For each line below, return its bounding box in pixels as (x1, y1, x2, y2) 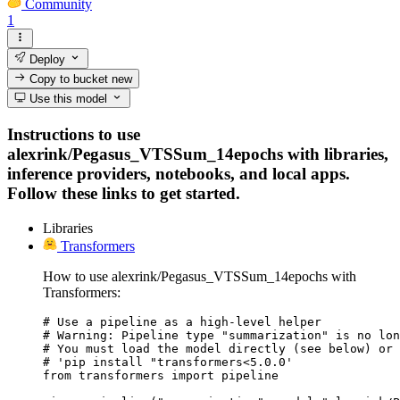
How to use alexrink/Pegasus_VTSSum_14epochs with (43, 268, 356, 284)
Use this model (26, 92, 108, 106)
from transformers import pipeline (43, 368, 279, 382)
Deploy (26, 52, 66, 66)
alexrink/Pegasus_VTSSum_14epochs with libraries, (7, 144, 388, 163)
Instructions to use (7, 124, 140, 144)
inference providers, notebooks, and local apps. (7, 163, 350, 183)
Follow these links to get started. (7, 183, 240, 203)
